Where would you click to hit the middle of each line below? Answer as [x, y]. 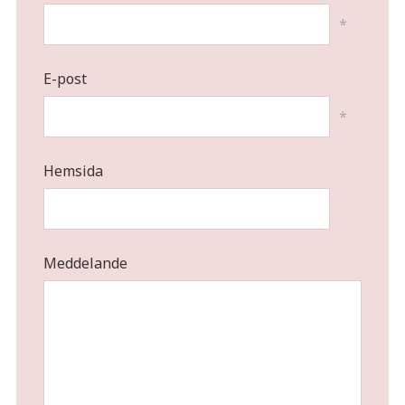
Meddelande [85, 263]
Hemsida [73, 170]
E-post [65, 78]
